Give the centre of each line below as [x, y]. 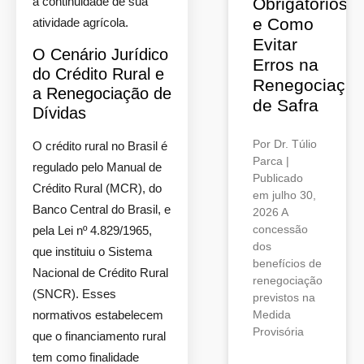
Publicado [278, 178]
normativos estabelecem [98, 315]
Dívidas [59, 113]
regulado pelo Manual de [97, 167]
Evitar [275, 44]
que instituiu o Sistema [92, 251]
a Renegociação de [102, 93]
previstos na [284, 297]
